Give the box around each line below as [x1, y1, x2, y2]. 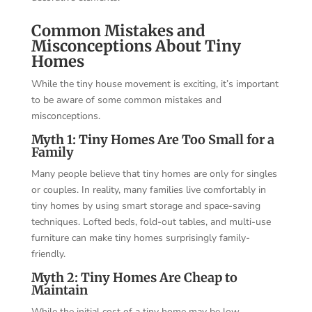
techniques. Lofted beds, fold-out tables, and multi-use [31, 214, 271, 228]
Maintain [31, 281, 88, 298]
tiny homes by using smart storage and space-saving [31, 198, 260, 212]
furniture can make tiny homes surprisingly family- [31, 231, 250, 244]
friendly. [31, 247, 65, 260]
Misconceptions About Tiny [31, 36, 241, 56]
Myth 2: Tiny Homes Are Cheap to [31, 269, 237, 286]
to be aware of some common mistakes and [31, 93, 221, 107]
